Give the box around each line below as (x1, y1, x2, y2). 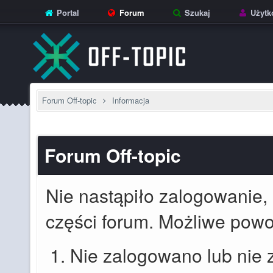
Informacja (112, 94, 149, 106)
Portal (54, 7, 79, 18)
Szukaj (182, 7, 210, 18)
